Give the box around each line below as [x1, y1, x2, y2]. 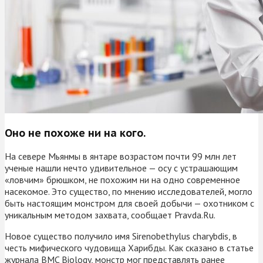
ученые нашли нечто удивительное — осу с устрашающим [5, 161, 238, 174]
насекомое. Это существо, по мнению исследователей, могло [5, 185, 252, 197]
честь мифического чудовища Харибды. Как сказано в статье [5, 241, 254, 254]
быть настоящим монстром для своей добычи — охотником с [5, 197, 254, 209]
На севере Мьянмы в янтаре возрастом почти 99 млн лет [5, 150, 237, 162]
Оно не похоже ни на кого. [5, 126, 146, 140]
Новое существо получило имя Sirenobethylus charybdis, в [5, 230, 237, 242]
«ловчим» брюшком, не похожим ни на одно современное [5, 173, 240, 186]
